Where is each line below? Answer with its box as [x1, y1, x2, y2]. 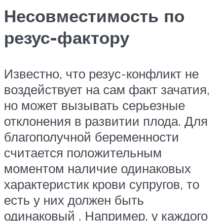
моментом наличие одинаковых [4, 160, 191, 176]
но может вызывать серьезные [4, 97, 185, 113]
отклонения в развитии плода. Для [4, 112, 208, 129]
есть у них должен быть [4, 191, 144, 208]
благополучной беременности [4, 128, 179, 145]
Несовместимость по [4, 4, 184, 27]
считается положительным [4, 144, 162, 160]
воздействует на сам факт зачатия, [4, 81, 210, 97]
